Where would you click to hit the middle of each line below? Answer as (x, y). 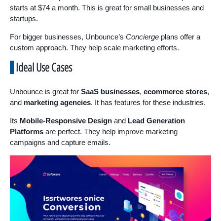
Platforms (27, 132)
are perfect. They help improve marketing (110, 132)
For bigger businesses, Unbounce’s (68, 37)
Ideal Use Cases (44, 67)
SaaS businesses (110, 92)
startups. (24, 19)
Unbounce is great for (45, 92)
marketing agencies (57, 103)
